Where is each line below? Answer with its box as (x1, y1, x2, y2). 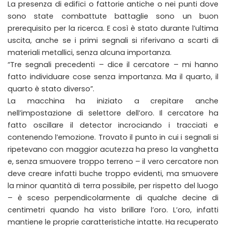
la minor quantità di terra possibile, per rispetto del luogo (8, 180, 218, 191)
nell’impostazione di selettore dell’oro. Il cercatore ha (8, 107, 218, 118)
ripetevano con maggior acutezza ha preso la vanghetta (8, 144, 218, 154)
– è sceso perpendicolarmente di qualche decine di (8, 192, 218, 203)
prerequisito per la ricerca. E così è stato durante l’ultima (8, 23, 218, 33)
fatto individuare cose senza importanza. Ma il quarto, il (8, 71, 218, 82)
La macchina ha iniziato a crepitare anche (8, 95, 218, 106)
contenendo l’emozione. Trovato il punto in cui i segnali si (8, 132, 218, 142)
